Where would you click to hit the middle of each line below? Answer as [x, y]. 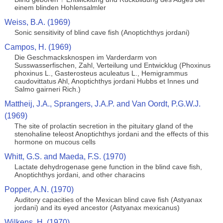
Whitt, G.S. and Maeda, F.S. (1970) [65, 157]
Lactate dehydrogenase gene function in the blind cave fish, [108, 167]
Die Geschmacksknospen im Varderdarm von [85, 57]
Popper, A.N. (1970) [39, 189]
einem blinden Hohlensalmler [60, 7]
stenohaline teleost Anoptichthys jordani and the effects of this [111, 134]
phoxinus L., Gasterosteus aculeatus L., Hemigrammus [101, 73]
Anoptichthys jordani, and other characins [79, 175]
